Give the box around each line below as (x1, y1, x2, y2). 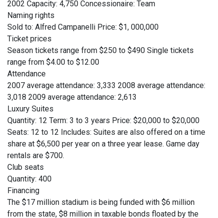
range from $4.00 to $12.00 (7, 57, 99, 67)
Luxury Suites (7, 104, 54, 114)
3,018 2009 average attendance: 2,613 (7, 92, 137, 102)
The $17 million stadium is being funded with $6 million (7, 198, 195, 207)
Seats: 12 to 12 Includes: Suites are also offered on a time (7, 127, 205, 137)
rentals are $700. (7, 151, 64, 161)
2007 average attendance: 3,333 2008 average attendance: (7, 81, 205, 91)
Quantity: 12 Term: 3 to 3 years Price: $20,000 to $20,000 (7, 116, 200, 126)
